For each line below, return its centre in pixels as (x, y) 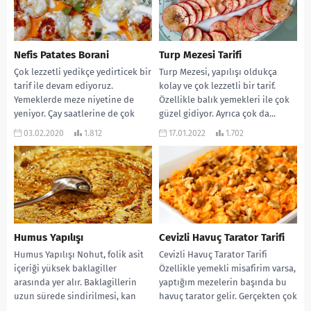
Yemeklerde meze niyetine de (74, 100)
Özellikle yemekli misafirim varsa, (227, 269)
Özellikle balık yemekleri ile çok (224, 100)
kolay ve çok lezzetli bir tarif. (217, 86)
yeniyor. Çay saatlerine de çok (74, 114)
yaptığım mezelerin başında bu (223, 283)
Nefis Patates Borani (61, 55)
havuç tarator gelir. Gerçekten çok (228, 296)
